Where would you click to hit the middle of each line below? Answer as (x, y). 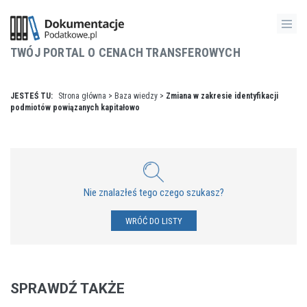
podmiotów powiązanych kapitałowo (75, 108)
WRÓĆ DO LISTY (153, 221)
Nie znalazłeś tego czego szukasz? (153, 193)
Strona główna (82, 96)
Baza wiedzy (136, 96)
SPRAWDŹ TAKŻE (67, 288)
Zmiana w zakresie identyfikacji (222, 96)
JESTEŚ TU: (33, 96)
